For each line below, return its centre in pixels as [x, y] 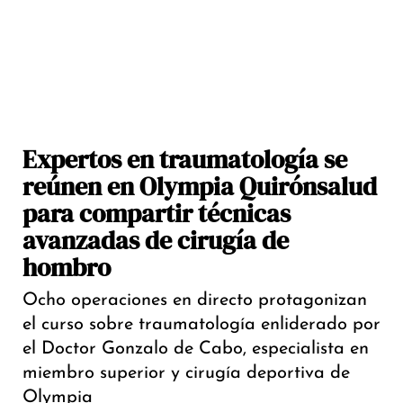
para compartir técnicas [157, 214]
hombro [67, 268]
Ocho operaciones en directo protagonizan [195, 301]
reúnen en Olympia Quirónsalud [200, 187]
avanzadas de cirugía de [156, 241]
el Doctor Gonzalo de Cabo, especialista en [196, 349]
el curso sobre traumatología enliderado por [201, 325]
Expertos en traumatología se [185, 160]
